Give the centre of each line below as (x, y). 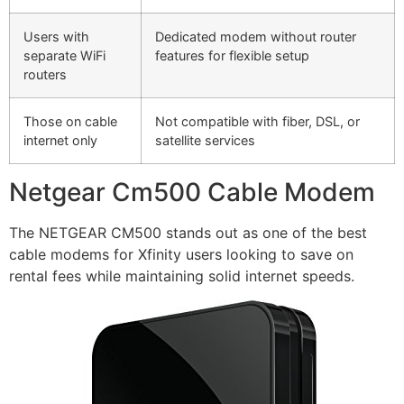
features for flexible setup (232, 55)
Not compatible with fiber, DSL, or (257, 121)
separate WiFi (64, 55)
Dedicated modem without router (256, 36)
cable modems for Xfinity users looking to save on (181, 254)
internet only (60, 140)
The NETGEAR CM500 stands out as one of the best (188, 232)
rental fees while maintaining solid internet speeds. (182, 275)
